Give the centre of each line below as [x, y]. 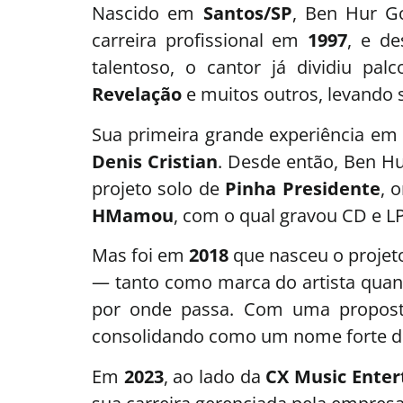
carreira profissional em [200, 40]
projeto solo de [159, 188]
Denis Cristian [155, 161]
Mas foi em [141, 255]
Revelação [137, 94]
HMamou [133, 215]
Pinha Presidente [303, 188]
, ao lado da [215, 376]
